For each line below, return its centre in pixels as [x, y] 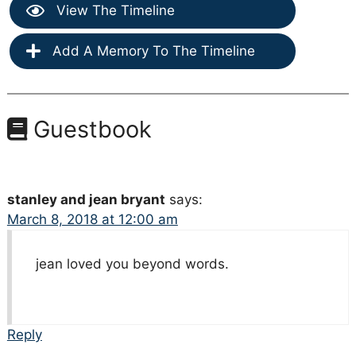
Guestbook [89, 130]
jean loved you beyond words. [132, 264]
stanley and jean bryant [86, 200]
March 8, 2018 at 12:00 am [92, 220]
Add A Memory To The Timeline [151, 51]
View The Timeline [113, 11]
